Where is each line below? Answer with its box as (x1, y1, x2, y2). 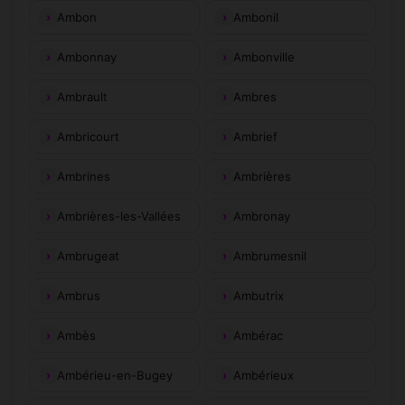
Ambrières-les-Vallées (57, 208, 181, 223)
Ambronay (233, 208, 290, 223)
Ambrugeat (57, 248, 119, 263)
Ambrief (233, 128, 278, 144)
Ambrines (57, 168, 110, 184)
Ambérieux (233, 367, 294, 382)
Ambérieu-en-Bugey (57, 367, 173, 382)
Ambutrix (233, 287, 284, 303)
